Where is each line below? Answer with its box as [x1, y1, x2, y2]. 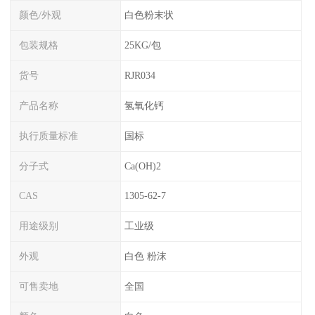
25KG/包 [124, 39, 161, 51]
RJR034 [124, 70, 155, 82]
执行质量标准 [19, 129, 79, 141]
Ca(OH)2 [124, 160, 161, 172]
